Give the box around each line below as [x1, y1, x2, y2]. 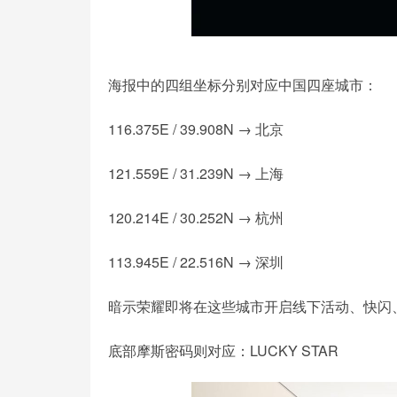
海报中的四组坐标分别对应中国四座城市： [108, 74, 378, 96]
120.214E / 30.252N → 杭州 [108, 207, 284, 229]
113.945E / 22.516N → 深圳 [108, 252, 284, 273]
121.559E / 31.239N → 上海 [108, 163, 284, 184]
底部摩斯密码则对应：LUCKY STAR [108, 340, 339, 362]
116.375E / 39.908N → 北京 [108, 119, 284, 140]
